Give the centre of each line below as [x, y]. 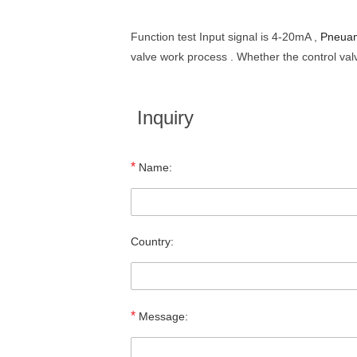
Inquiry [165, 118]
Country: [152, 241]
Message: [162, 316]
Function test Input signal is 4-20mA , [226, 37]
